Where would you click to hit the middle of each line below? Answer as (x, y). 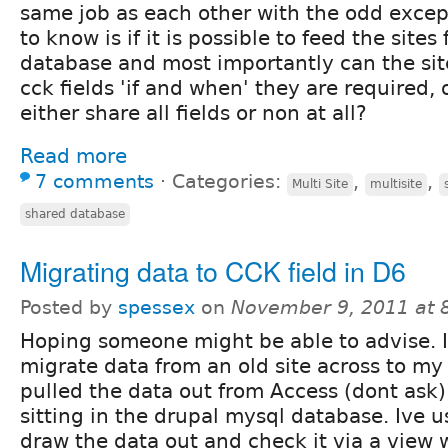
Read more (73, 155)
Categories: (229, 181)
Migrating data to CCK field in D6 (213, 270)
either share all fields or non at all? (193, 112)
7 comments (94, 181)
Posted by (69, 307)
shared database (75, 213)
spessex (156, 307)
